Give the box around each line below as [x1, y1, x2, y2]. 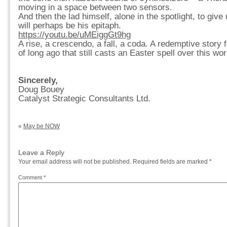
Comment [18, 174, 44, 180]
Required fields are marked [133, 158, 209, 165]
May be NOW [23, 123, 60, 130]
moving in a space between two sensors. [18, 3, 172, 12]
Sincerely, [18, 75, 58, 85]
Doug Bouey [18, 85, 64, 94]
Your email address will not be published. [18, 158, 131, 165]
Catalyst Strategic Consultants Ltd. [18, 94, 150, 103]
